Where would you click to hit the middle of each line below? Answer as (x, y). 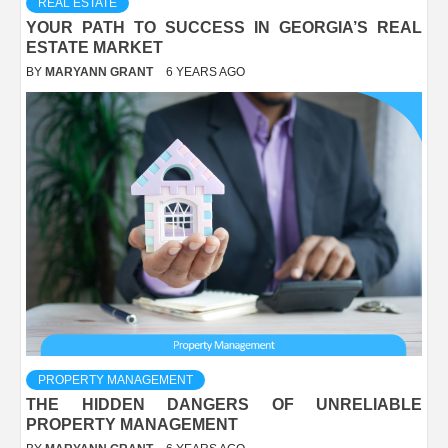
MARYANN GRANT (100, 71)
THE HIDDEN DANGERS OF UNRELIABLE (224, 404)
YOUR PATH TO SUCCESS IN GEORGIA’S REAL (224, 27)
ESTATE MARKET (94, 47)
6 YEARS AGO (205, 71)
